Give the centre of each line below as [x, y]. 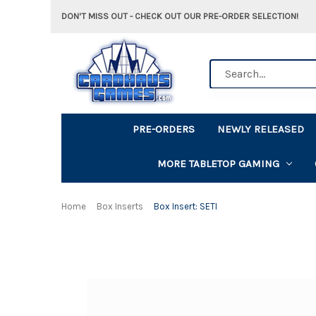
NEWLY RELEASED [261, 129]
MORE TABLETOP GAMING [218, 163]
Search [226, 66]
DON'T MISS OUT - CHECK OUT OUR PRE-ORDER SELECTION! [180, 16]
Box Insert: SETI [185, 206]
